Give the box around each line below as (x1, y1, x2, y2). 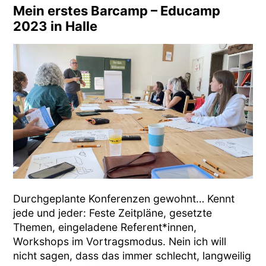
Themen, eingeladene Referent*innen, (13, 220, 197, 233)
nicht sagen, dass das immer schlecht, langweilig (13, 249, 252, 262)
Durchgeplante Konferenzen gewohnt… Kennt (13, 192, 235, 205)
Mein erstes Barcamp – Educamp (13, 2, 221, 18)
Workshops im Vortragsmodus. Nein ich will (13, 235, 227, 248)
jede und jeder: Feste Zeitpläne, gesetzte (13, 206, 213, 219)
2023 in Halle (13, 18, 98, 34)
